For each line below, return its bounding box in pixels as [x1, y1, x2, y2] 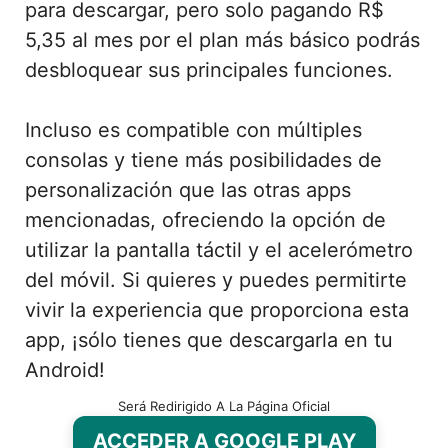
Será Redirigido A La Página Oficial [118, 397, 330, 414]
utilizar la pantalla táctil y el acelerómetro [25, 237, 413, 262]
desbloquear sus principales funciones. [25, 57, 393, 82]
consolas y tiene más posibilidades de [25, 147, 382, 172]
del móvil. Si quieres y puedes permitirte [25, 267, 407, 292]
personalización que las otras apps [25, 177, 351, 202]
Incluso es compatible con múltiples [25, 117, 362, 142]
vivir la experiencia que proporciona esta [25, 297, 409, 322]
